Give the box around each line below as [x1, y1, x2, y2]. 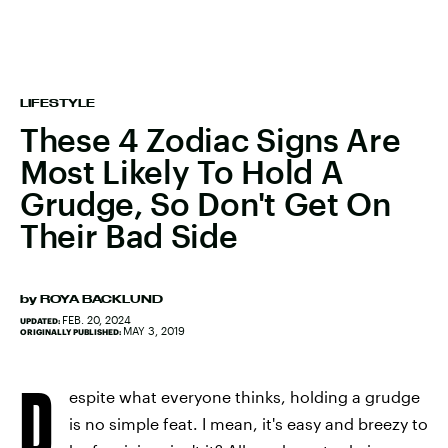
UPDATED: [20, 316, 62, 326]
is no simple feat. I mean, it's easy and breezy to [69, 414, 428, 433]
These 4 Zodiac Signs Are [20, 121, 401, 158]
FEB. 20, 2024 [62, 313, 131, 326]
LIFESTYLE [20, 97, 95, 109]
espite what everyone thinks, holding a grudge [69, 387, 420, 406]
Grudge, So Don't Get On [20, 185, 391, 222]
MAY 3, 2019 [123, 324, 185, 337]
